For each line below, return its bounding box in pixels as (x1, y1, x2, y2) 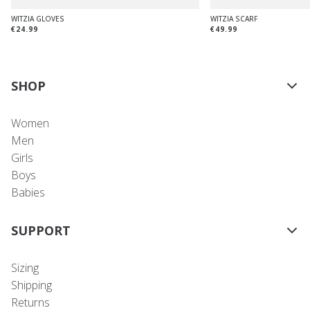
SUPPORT (11, 221, 71, 239)
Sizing (11, 259, 39, 275)
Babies (11, 184, 45, 200)
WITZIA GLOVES (11, 13, 64, 24)
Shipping (11, 277, 52, 293)
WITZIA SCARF (210, 13, 257, 24)
